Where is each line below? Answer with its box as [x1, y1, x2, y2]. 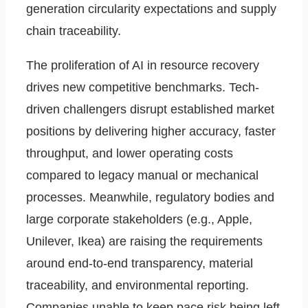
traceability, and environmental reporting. [26, 278, 249, 293]
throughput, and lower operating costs [26, 146, 233, 161]
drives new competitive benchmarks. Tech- [26, 80, 259, 95]
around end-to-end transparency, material [26, 256, 253, 271]
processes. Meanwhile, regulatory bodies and [26, 190, 274, 205]
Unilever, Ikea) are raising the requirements [26, 234, 263, 249]
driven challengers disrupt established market [26, 102, 274, 117]
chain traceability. [26, 24, 121, 38]
